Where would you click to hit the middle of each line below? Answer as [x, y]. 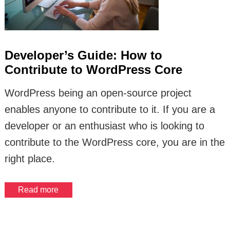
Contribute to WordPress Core [93, 70]
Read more [39, 190]
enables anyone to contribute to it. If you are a [110, 109]
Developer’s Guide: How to [83, 55]
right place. [30, 159]
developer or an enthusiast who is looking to [104, 126]
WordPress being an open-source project [98, 93]
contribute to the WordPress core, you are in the [114, 142]
